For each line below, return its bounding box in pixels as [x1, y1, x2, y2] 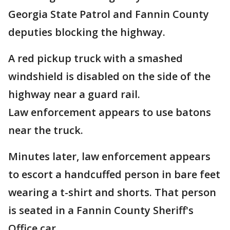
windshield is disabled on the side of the [8, 69, 210, 83]
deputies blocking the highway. [8, 25, 168, 39]
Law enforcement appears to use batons [8, 105, 211, 119]
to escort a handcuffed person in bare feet [8, 167, 220, 181]
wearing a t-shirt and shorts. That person [8, 185, 216, 199]
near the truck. [8, 123, 86, 137]
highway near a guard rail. [8, 87, 143, 101]
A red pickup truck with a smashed [8, 51, 183, 65]
